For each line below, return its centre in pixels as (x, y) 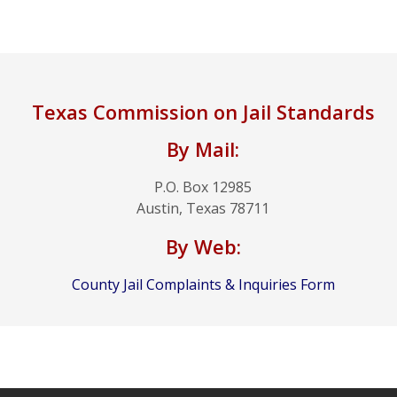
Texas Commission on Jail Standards (203, 112)
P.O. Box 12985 (203, 187)
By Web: (203, 246)
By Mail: (203, 149)
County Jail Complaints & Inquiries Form (203, 284)
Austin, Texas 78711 (203, 208)
